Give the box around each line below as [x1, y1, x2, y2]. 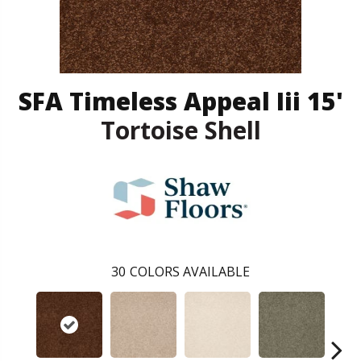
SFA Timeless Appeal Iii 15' [18, 85, 343, 118]
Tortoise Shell [100, 114, 261, 147]
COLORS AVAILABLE [130, 263, 250, 281]
